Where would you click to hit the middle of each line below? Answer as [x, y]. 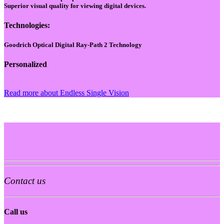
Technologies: [27, 25]
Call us [16, 212]
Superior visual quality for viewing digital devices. [75, 5]
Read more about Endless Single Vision [66, 93]
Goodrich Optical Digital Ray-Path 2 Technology [73, 44]
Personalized [25, 64]
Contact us [25, 181]
